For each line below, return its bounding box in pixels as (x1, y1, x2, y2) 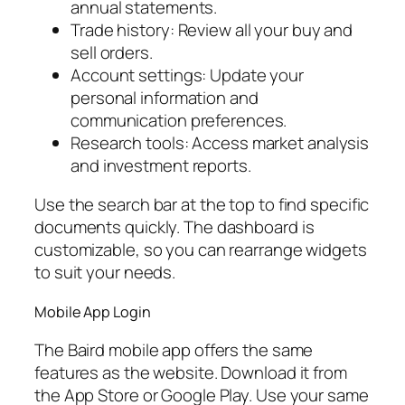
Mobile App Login (34, 301, 151, 322)
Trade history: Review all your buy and (71, 17, 353, 42)
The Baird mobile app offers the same (34, 338, 314, 363)
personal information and (71, 85, 259, 109)
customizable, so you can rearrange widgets (34, 238, 367, 262)
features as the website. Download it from (34, 361, 347, 385)
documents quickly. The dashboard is (34, 215, 315, 240)
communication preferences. (71, 108, 287, 132)
